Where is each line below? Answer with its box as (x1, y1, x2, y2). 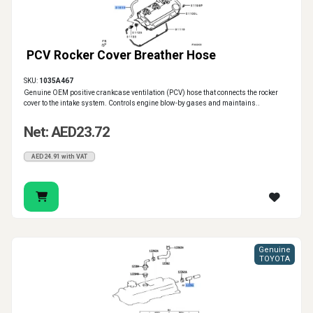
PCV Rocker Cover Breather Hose (27, 48, 216, 63)
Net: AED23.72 (24, 124, 110, 141)
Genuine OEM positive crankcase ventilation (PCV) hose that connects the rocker (24, 89, 278, 97)
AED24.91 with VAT (31, 153, 87, 161)
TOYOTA (259, 254, 290, 264)
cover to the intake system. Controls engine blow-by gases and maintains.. (24, 99, 260, 108)
